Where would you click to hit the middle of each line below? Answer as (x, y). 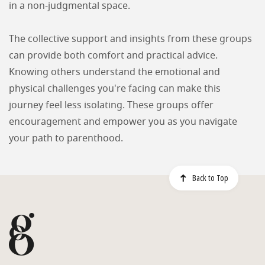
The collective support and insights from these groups (130, 39)
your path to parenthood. (66, 138)
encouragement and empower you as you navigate (123, 122)
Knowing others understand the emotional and (114, 72)
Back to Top (211, 178)
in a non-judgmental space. (70, 6)
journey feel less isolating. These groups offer (111, 105)
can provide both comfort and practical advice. (113, 56)
